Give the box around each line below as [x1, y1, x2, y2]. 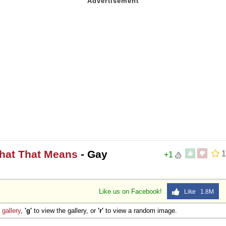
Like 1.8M [180, 188, 214, 195]
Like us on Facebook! [99, 187, 164, 195]
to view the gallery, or [32, 206, 98, 214]
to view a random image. [103, 206, 177, 214]
